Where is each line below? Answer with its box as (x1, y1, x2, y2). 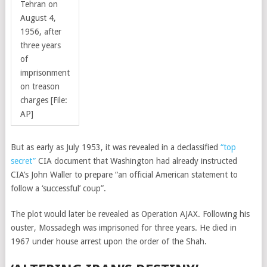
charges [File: (20, 95, 67, 105)
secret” (10, 156, 36, 166)
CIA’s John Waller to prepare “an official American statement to (10, 170, 238, 179)
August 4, (20, 13, 56, 23)
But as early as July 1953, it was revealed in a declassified (10, 142, 221, 152)
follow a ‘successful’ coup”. (10, 184, 106, 193)
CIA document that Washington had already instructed (35, 156, 237, 166)
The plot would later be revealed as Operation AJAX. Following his (10, 209, 250, 219)
